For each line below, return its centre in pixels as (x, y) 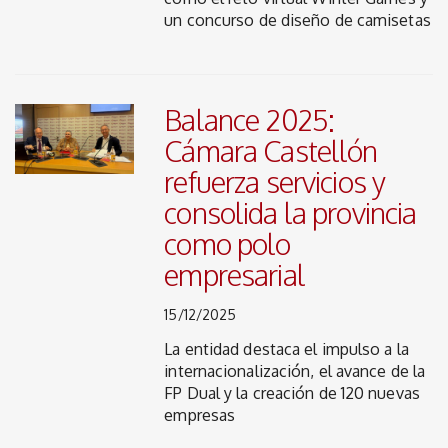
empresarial (234, 274)
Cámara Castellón (271, 150)
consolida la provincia (290, 212)
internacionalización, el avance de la (295, 371)
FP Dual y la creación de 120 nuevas (292, 393)
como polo (227, 243)
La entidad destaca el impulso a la (286, 349)
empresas (200, 415)
